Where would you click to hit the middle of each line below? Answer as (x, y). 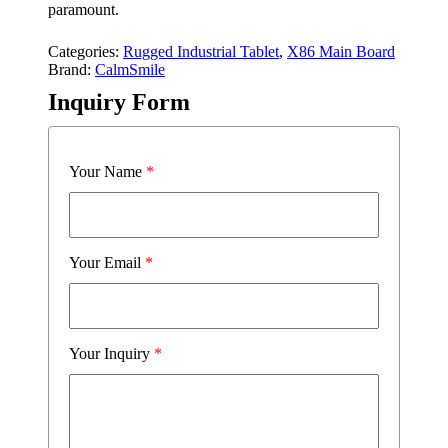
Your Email (107, 262)
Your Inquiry (111, 353)
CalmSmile (130, 70)
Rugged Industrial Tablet (201, 52)
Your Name (107, 172)
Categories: (85, 52)
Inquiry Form (119, 102)
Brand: (71, 70)
